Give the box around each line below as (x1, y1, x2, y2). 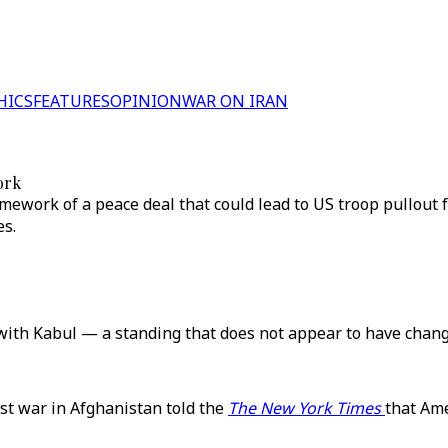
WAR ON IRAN (182, 90, 288, 112)
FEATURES (33, 90, 110, 112)
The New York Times (228, 397, 385, 419)
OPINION (110, 90, 182, 112)
